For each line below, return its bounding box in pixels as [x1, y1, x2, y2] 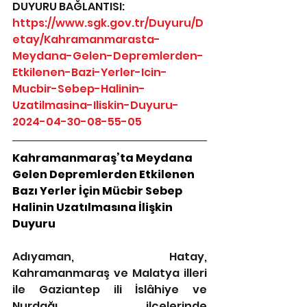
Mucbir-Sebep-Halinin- [12, 81, 145, 97]
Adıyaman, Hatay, [12, 249, 207, 265]
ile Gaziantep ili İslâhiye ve [12, 282, 207, 297]
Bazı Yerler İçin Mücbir [12, 183, 143, 199]
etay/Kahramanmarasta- [12, 32, 160, 47]
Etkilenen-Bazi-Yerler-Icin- [12, 64, 167, 80]
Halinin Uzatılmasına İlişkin [12, 199, 175, 215]
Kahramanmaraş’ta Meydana [12, 150, 195, 166]
